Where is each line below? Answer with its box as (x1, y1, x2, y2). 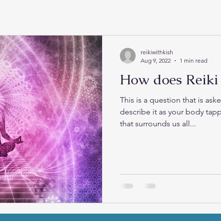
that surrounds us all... (120, 119, 196, 128)
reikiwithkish (141, 48, 173, 56)
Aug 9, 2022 (141, 57, 171, 64)
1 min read (180, 57, 207, 64)
